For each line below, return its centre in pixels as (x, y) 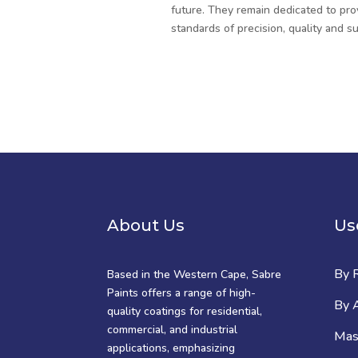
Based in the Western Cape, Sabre (195, 274)
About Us (146, 226)
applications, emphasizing (171, 348)
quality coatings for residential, (185, 311)
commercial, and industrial (173, 329)
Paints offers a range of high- (182, 292)
